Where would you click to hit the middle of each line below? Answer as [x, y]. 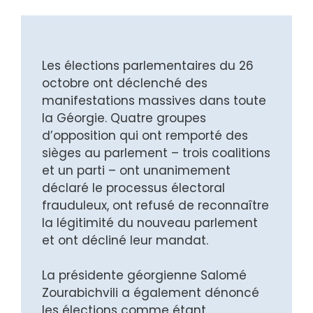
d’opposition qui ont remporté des [145, 135]
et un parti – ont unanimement [136, 170]
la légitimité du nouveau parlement [150, 223]
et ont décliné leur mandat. [125, 240]
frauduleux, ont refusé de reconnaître [155, 205]
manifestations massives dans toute [154, 100]
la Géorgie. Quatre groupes [124, 118]
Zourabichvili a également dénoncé [151, 293]
